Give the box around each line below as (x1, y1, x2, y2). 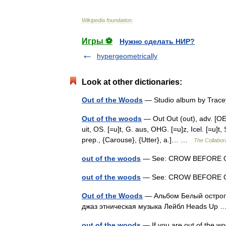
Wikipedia (82, 17, 105, 23)
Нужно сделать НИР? (120, 37, 195, 45)
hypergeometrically (97, 52, 157, 60)
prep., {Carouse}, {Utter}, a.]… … (82, 136, 194, 144)
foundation (106, 17, 132, 23)
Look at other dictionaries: (82, 78, 182, 86)
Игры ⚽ (82, 37, 112, 45)
